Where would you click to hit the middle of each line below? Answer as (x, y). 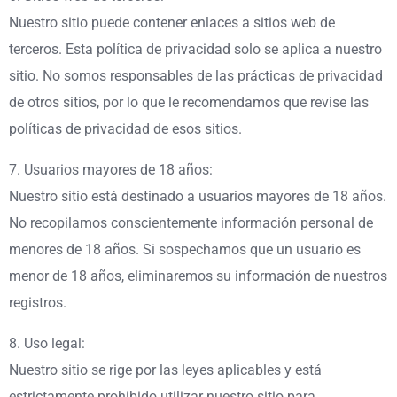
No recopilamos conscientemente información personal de (191, 222)
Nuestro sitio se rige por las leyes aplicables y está (165, 370)
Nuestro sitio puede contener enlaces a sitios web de (172, 22)
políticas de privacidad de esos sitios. (125, 128)
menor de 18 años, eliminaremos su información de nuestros (198, 276)
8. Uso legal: (47, 343)
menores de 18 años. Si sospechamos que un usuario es (185, 249)
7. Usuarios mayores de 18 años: (111, 169)
